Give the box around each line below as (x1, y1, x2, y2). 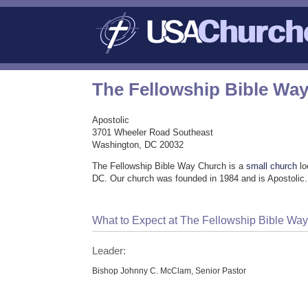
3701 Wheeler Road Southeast (92, 127, 214, 138)
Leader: (92, 245, 126, 256)
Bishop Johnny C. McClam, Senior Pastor (92, 265, 247, 275)
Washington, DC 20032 (92, 140, 184, 151)
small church (246, 161, 298, 172)
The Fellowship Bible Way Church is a (92, 161, 247, 172)
